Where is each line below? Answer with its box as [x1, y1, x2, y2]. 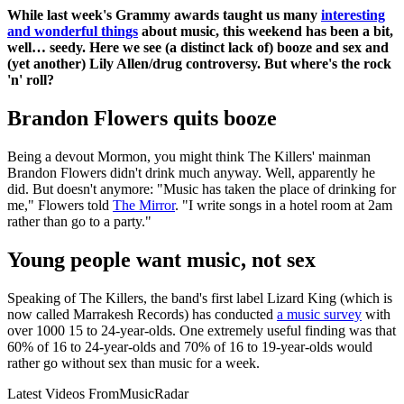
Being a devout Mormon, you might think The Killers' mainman [7, 148, 371, 164]
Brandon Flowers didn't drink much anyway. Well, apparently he [7, 164, 375, 180]
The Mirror [113, 197, 175, 213]
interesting [321, 7, 385, 23]
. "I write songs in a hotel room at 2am [175, 197, 392, 213]
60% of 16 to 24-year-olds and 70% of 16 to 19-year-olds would [7, 338, 372, 354]
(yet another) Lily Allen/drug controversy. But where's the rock [7, 56, 391, 72]
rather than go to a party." [7, 213, 151, 229]
